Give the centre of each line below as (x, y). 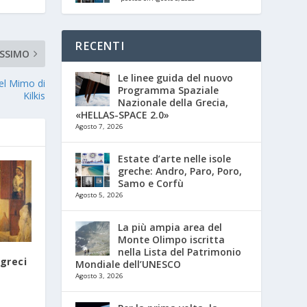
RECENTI (100, 46)
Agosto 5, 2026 (100, 195)
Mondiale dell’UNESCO (128, 264)
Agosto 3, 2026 (100, 275)
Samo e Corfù (151, 183)
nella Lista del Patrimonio (180, 251)
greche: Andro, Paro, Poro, (180, 171)
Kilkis (35, 95)
